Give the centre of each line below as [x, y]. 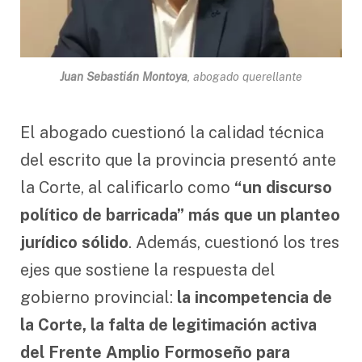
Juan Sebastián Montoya [124, 77]
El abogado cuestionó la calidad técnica [172, 132]
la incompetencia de [255, 297]
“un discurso [283, 187]
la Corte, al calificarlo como [127, 187]
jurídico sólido [74, 242]
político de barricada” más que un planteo [180, 215]
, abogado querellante [245, 77]
